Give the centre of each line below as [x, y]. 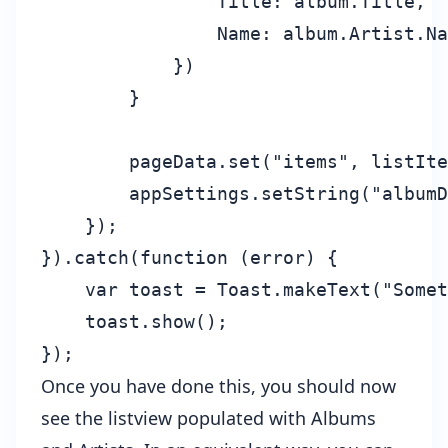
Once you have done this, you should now [218, 386]
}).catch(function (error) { [189, 258]
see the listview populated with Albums [208, 418]
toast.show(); [134, 322]
